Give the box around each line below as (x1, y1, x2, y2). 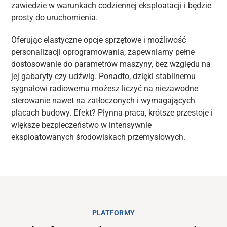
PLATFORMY (92, 209, 135, 217)
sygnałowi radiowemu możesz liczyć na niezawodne (11, 84, 199, 93)
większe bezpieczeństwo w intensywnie (11, 120, 152, 130)
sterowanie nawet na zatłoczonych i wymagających (11, 96, 196, 105)
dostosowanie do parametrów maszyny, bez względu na (11, 59, 211, 69)
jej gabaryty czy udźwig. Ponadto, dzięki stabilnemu (11, 71, 196, 81)
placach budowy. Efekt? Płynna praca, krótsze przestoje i (11, 108, 213, 118)
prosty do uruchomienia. (11, 13, 98, 22)
